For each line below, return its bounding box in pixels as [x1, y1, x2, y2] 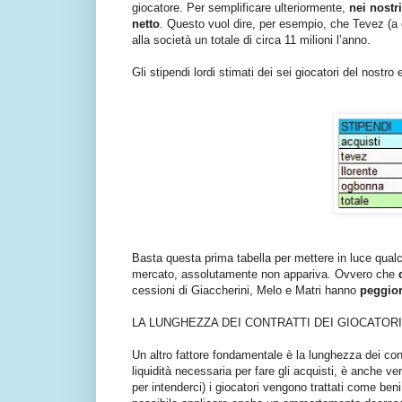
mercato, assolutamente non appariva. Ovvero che [132, 267, 398, 282]
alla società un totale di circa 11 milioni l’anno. [132, 33, 371, 48]
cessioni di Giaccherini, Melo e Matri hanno [132, 284, 360, 298]
